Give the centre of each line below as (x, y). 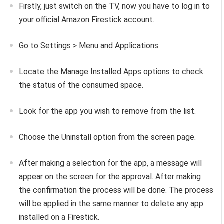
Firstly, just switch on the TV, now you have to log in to (115, 6)
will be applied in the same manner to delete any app (111, 204)
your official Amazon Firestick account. (87, 20)
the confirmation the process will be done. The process (116, 190)
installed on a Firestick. (59, 217)
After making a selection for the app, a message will (111, 163)
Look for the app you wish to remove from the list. (108, 111)
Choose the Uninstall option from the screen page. (108, 137)
